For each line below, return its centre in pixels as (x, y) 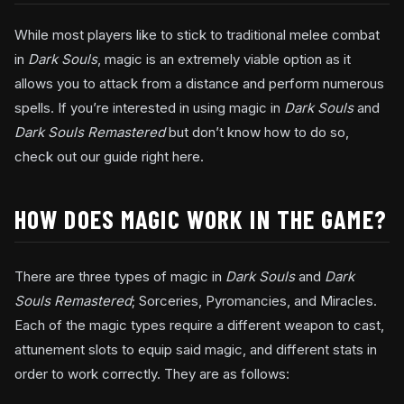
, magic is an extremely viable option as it (224, 59)
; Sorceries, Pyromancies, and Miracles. (254, 300)
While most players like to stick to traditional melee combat (197, 34)
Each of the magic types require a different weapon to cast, (199, 325)
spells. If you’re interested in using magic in (149, 107)
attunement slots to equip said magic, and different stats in (196, 349)
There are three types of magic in (120, 276)
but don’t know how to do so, (259, 132)
